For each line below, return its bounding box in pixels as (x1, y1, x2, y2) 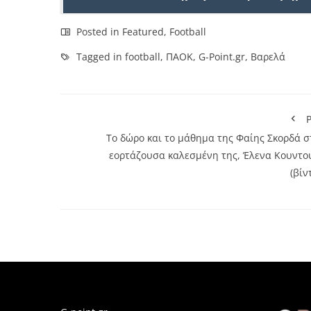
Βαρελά (251, 49, 285, 63)
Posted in (74, 24, 122, 38)
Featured (122, 24, 164, 38)
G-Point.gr (199, 49, 245, 63)
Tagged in (74, 49, 125, 63)
